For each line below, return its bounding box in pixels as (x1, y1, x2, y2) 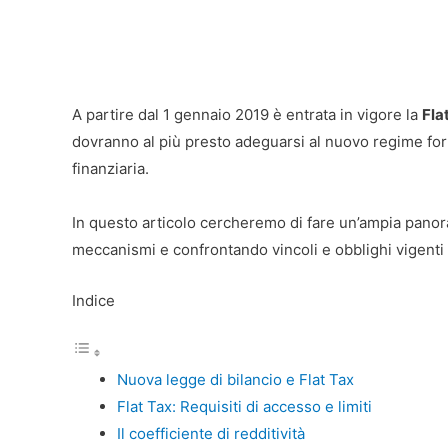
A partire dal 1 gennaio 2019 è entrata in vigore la (72, 105, 422, 124)
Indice (72, 291, 115, 310)
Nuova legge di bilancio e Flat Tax (117, 370, 354, 389)
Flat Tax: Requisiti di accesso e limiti (117, 397, 372, 416)
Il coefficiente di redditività (117, 424, 305, 443)
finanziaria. (72, 159, 149, 178)
